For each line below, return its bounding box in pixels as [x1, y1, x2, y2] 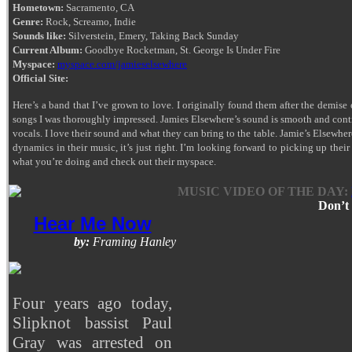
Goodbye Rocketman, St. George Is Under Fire [82, 43, 280, 56]
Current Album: [13, 43, 82, 56]
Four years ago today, [13, 293, 172, 313]
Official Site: [13, 71, 68, 84]
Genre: [13, 15, 43, 27]
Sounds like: [13, 29, 66, 42]
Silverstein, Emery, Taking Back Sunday [66, 29, 239, 42]
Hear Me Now [33, 212, 152, 234]
